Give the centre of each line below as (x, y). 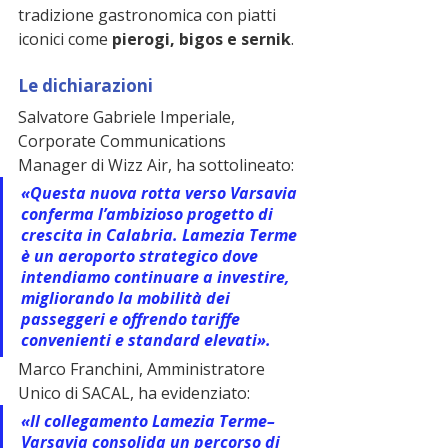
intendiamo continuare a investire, (157, 277)
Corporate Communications (124, 141)
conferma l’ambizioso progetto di (149, 214)
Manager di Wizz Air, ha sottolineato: (156, 165)
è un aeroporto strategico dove (141, 256)
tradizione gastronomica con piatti (149, 15)
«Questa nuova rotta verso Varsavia (161, 193)
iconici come (65, 39)
